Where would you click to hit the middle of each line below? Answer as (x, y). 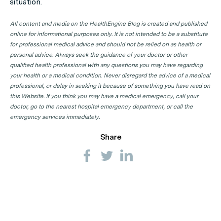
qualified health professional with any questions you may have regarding (106, 65)
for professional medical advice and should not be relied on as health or (106, 44)
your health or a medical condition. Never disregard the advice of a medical (110, 75)
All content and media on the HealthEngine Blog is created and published (109, 24)
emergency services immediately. (55, 117)
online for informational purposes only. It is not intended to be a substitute (109, 34)
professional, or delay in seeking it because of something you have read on (110, 86)
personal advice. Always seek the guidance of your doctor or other (99, 55)
